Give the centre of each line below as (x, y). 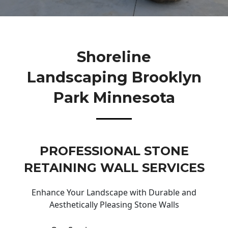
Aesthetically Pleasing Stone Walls (114, 205)
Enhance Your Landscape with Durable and (114, 193)
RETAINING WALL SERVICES (114, 168)
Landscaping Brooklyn (114, 77)
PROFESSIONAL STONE (114, 151)
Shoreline (114, 56)
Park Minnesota (114, 97)
